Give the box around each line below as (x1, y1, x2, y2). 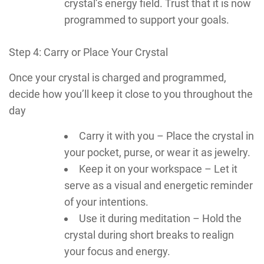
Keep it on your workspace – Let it (79, 162, 237, 175)
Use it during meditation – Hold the (79, 212, 242, 225)
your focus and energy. (64, 245, 170, 258)
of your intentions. (64, 195, 148, 208)
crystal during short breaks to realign (64, 228, 234, 241)
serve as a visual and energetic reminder (64, 179, 253, 192)
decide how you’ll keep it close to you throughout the (9, 87, 253, 100)
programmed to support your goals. (64, 13, 229, 26)
